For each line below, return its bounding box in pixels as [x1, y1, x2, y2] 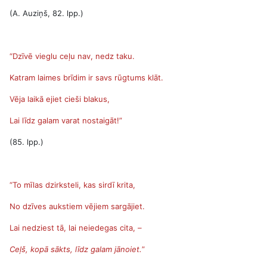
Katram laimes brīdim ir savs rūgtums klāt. [10, 73, 163, 82]
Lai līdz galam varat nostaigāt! [10, 116, 119, 125]
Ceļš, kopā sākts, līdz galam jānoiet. [10, 244, 142, 254]
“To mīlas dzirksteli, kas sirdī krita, [10, 180, 135, 190]
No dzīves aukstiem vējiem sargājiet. [10, 201, 145, 211]
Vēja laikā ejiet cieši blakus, [10, 94, 110, 104]
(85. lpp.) [10, 137, 44, 147]
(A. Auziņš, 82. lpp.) [10, 8, 83, 18]
